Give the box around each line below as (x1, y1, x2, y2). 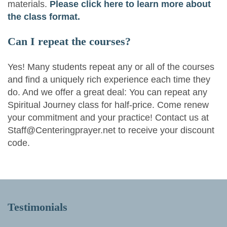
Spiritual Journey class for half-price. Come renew (8, 99, 209, 110)
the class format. (8, 11, 80, 22)
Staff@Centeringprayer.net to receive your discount (8, 124, 214, 135)
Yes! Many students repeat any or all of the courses (8, 61, 214, 72)
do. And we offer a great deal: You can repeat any (8, 86, 207, 97)
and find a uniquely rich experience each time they (8, 73, 210, 85)
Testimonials (8, 200, 67, 213)
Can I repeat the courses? (8, 34, 131, 48)
